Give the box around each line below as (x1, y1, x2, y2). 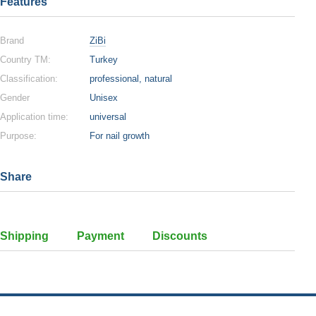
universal (90, 111, 126, 122)
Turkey (90, 54, 118, 65)
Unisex (90, 92, 118, 103)
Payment (77, 230, 124, 242)
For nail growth (90, 130, 150, 141)
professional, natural (90, 73, 172, 84)
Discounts (152, 230, 207, 242)
